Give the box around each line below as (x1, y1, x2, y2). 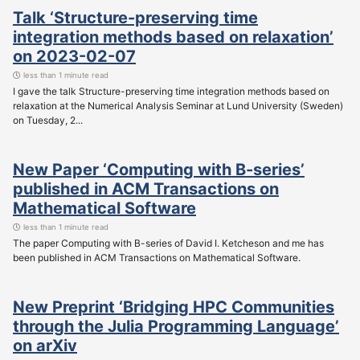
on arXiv (13, 335, 77, 355)
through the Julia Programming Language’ (13, 316, 339, 336)
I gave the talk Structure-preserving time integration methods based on (13, 84, 329, 97)
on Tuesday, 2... (13, 113, 83, 126)
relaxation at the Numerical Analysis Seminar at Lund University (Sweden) (13, 99, 343, 112)
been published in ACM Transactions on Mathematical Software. (13, 251, 301, 264)
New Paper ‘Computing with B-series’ (13, 159, 305, 179)
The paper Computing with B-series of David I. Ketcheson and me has (13, 236, 324, 249)
